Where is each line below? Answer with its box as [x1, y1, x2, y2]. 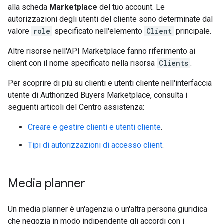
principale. [174, 26, 211, 36]
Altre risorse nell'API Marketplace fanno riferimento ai [8, 46, 195, 56]
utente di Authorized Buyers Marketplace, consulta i [8, 90, 187, 100]
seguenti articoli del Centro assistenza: [8, 102, 144, 112]
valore [8, 26, 31, 36]
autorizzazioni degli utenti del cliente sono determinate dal [8, 14, 213, 24]
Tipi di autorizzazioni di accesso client [28, 140, 162, 150]
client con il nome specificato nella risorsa [8, 58, 157, 68]
